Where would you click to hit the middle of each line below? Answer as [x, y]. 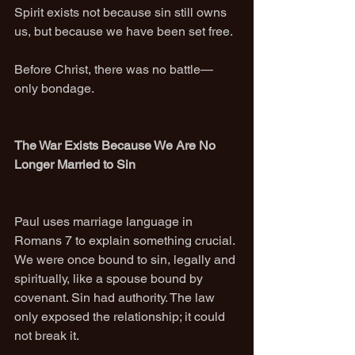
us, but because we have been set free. [124, 31]
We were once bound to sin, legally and [126, 260]
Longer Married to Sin [75, 164]
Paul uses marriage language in [105, 221]
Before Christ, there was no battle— [114, 69]
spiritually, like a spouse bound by [110, 279]
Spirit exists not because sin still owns [122, 12]
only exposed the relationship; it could [121, 317]
